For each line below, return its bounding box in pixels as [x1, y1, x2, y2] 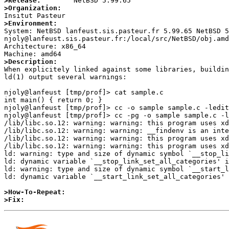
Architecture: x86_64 [4, 42, 86, 51]
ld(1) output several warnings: [4, 73, 127, 81]
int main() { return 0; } [4, 96, 102, 104]
